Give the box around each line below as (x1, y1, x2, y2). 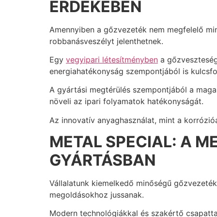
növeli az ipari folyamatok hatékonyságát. (49, 96, 206, 107)
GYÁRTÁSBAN (49, 151, 156, 170)
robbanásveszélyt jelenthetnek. (49, 36, 166, 46)
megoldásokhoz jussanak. (49, 190, 146, 200)
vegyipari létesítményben (66, 54, 158, 64)
